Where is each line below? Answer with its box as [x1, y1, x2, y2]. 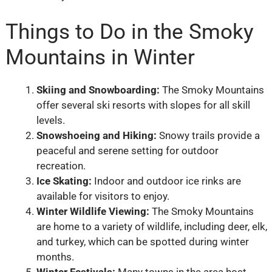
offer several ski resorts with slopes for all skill [36, 98, 250, 111]
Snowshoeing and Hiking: [36, 129, 157, 141]
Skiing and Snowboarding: [36, 83, 160, 96]
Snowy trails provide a [156, 129, 260, 141]
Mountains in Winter [5, 44, 195, 70]
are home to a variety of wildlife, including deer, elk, [36, 220, 267, 233]
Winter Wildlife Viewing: [36, 205, 149, 217]
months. [36, 250, 74, 263]
